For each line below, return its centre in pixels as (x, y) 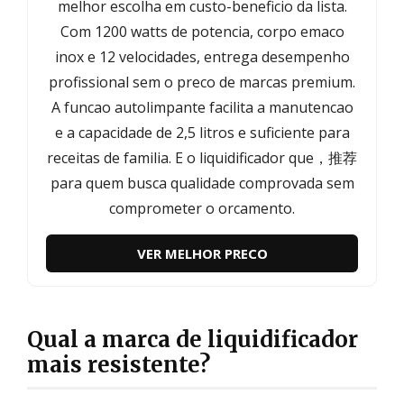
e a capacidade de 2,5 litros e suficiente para (202, 132)
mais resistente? (119, 364)
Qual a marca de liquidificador (193, 339)
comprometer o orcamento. (202, 208)
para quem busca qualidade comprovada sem (202, 183)
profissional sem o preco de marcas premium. (202, 82)
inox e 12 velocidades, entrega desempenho (202, 56)
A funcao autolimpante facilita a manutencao (202, 107)
